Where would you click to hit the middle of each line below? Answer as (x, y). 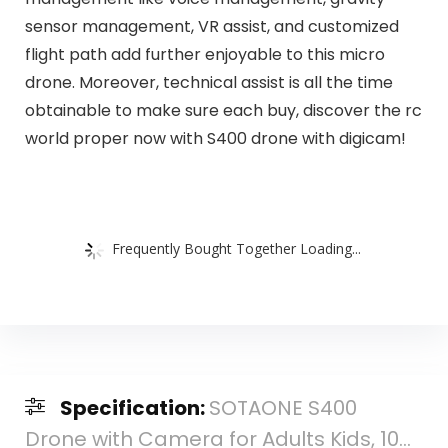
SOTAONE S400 (282, 407)
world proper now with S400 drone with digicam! (215, 139)
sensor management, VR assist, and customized (211, 27)
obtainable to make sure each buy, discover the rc (223, 111)
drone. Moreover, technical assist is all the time (208, 83)
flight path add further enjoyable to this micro (204, 55)
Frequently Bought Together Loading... (236, 248)
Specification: (134, 407)
